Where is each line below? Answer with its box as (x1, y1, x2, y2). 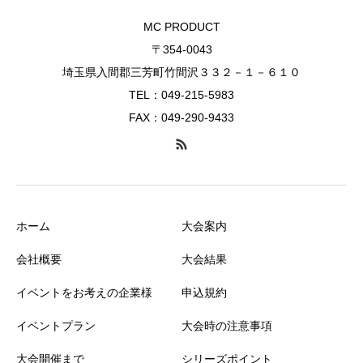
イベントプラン (16, 319, 96, 333)
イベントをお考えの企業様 (16, 286, 152, 300)
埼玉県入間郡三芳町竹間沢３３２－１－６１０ (62, 66, 301, 79)
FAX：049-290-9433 (129, 111, 234, 125)
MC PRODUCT (143, 20, 220, 34)
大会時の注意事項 (181, 319, 272, 333)
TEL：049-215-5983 (129, 88, 234, 102)
